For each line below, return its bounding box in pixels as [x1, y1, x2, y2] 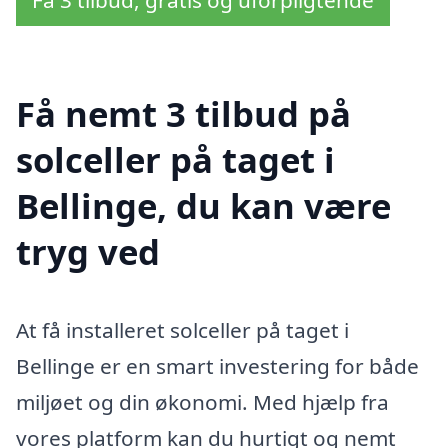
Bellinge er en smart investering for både [16, 352, 419, 381]
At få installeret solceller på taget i [16, 316, 349, 345]
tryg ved [16, 228, 160, 276]
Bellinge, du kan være [16, 182, 391, 230]
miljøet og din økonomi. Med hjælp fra [16, 388, 389, 417]
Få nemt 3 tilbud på [16, 90, 351, 138]
